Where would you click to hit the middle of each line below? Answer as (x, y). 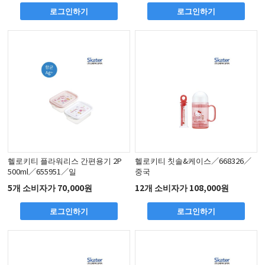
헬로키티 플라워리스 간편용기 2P (65, 161)
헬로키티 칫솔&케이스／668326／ (193, 161)
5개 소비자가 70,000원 (50, 187)
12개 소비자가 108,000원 (182, 187)
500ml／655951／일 (42, 172)
